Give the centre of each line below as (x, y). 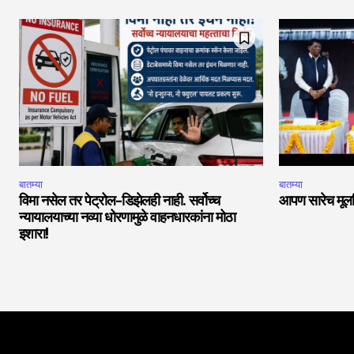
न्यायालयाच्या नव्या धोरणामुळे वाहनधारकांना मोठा (127, 218)
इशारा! (34, 234)
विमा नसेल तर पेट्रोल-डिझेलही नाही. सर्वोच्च (119, 201)
